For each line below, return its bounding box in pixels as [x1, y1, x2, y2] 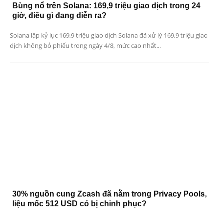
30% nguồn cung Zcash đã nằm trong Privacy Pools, [12, 190, 207, 198]
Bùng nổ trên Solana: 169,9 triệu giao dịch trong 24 [12, 1, 200, 10]
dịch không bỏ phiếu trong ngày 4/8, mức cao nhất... [10, 41, 161, 50]
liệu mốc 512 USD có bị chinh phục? [12, 199, 147, 208]
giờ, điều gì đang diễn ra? [12, 11, 107, 20]
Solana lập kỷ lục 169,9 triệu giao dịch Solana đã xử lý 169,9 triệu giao [10, 30, 208, 40]
